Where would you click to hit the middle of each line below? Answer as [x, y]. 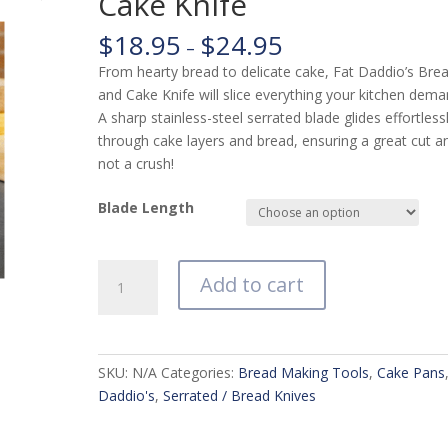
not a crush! [136, 164]
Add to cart [252, 285]
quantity [123, 409]
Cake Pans [411, 373]
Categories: [200, 373]
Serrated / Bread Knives [240, 396]
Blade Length [146, 208]
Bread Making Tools [304, 373]
